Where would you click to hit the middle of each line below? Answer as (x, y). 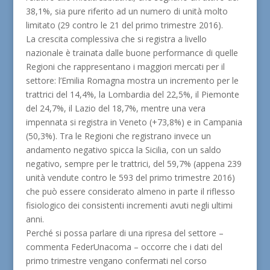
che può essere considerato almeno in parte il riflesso (130, 191)
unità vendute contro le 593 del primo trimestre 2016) (130, 177)
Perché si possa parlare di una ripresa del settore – (124, 233)
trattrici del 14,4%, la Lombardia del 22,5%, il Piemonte (132, 94)
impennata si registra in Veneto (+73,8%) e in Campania (134, 122)
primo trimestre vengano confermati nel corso (116, 261)
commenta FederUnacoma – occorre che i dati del (124, 247)
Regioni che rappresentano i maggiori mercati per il (125, 67)
